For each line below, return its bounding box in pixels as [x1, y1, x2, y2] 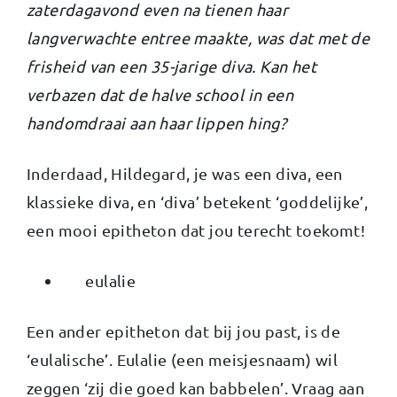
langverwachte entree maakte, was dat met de [27, 27, 370, 47]
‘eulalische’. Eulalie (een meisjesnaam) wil [27, 349, 339, 369]
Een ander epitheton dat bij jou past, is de [27, 321, 341, 340]
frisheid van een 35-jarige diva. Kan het [27, 56, 316, 75]
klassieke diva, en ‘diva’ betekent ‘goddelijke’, [27, 191, 369, 211]
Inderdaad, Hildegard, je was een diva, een [27, 163, 343, 183]
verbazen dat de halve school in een [27, 84, 293, 104]
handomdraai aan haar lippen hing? [27, 113, 287, 132]
